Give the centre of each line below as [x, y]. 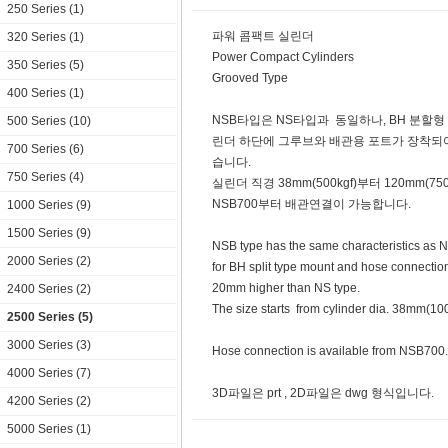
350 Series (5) [45, 65]
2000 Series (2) [48, 261]
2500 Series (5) [49, 317]
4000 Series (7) [48, 373]
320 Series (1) [45, 37]
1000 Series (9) [48, 205]
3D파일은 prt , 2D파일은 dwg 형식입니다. [322, 393]
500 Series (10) [48, 121]
